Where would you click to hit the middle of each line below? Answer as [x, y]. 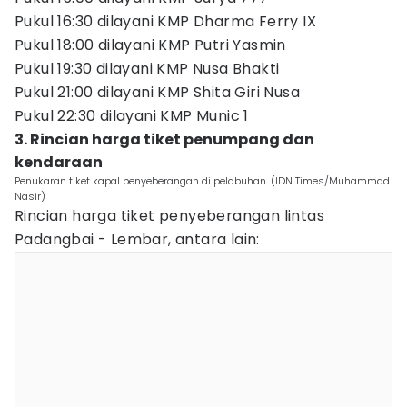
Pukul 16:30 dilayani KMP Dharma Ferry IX [165, 21]
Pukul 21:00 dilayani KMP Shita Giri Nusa [157, 92]
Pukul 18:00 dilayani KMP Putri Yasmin [150, 45]
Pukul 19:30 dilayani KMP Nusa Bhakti [147, 69]
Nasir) [30, 196]
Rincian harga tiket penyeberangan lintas [169, 216]
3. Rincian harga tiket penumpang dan [164, 139]
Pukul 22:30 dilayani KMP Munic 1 [132, 116]
